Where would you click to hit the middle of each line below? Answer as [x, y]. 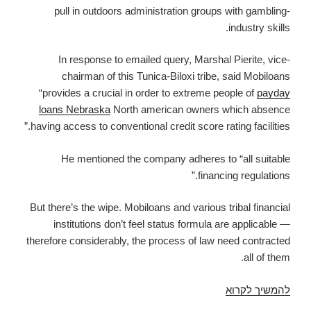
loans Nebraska [75, 110]
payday [274, 93]
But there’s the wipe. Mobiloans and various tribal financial [160, 208]
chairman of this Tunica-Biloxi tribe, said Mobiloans [176, 76]
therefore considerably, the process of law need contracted [158, 241]
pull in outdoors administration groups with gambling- [172, 10]
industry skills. [259, 27]
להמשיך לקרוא [258, 289]
